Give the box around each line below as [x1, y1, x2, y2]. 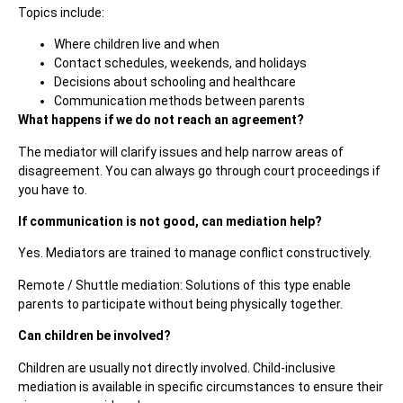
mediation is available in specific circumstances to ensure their [18, 379, 383, 394]
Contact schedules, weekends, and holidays [54, 56, 307, 71]
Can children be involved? [18, 328, 171, 344]
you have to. [18, 182, 87, 197]
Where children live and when [54, 37, 219, 52]
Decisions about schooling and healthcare [54, 75, 296, 90]
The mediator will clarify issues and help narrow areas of [18, 144, 344, 159]
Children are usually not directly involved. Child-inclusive [18, 360, 336, 375]
